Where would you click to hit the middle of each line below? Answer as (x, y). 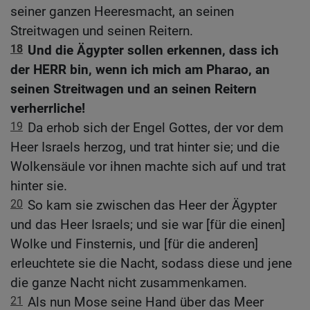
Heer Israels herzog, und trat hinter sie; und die (145, 147)
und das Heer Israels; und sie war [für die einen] (148, 225)
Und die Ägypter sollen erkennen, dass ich (153, 51)
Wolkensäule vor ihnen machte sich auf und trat (148, 167)
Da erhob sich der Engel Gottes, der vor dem (156, 128)
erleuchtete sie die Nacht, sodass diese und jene (151, 264)
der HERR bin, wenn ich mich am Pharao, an (140, 70)
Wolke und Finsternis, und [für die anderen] (134, 244)
